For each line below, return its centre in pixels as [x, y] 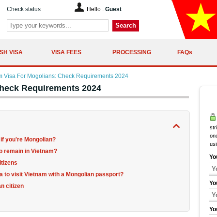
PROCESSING [132, 52]
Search [126, 25]
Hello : [96, 9]
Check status [24, 9]
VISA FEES [66, 52]
